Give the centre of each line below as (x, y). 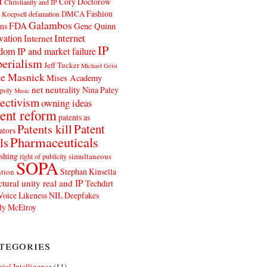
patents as (74, 117)
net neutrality (56, 89)
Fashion (99, 13)
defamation (44, 13)
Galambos (50, 25)
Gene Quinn (94, 26)
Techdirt (99, 183)
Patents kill (44, 128)
